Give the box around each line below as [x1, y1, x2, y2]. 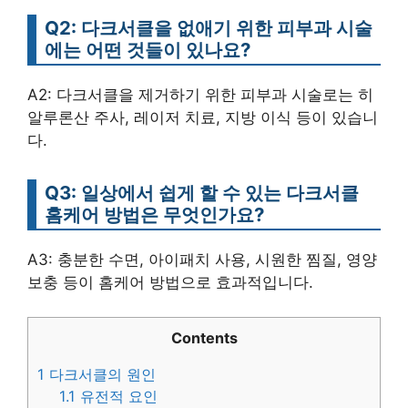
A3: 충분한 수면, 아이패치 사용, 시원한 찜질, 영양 [27, 250, 377, 269]
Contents [170, 329, 238, 347]
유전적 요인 [76, 387, 158, 406]
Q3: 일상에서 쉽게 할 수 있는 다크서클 [45, 180, 359, 204]
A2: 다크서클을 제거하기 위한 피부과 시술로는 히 [27, 85, 373, 104]
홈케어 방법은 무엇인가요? [45, 202, 264, 226]
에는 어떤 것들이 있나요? [45, 37, 250, 61]
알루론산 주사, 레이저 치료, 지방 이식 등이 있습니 [27, 107, 378, 127]
